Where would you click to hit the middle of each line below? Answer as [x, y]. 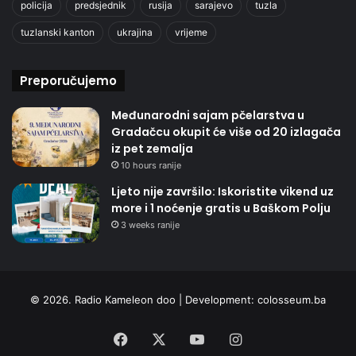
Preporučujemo [68, 80]
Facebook [161, 339]
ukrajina [135, 32]
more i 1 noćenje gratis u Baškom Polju [221, 208]
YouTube [233, 339]
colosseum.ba [292, 299]
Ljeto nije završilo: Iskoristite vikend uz [222, 191]
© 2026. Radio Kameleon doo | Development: [144, 299]
